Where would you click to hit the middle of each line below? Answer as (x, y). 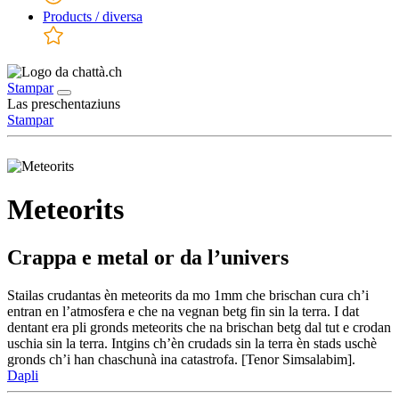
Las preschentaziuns (64, 104)
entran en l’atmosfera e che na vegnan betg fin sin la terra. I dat (183, 311)
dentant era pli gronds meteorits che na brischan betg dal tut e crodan (199, 327)
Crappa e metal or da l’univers (148, 257)
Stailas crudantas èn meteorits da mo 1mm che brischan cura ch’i (188, 295)
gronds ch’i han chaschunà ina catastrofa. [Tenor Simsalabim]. (181, 359)
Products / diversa (93, 16)
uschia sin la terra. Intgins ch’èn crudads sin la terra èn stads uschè (192, 343)
